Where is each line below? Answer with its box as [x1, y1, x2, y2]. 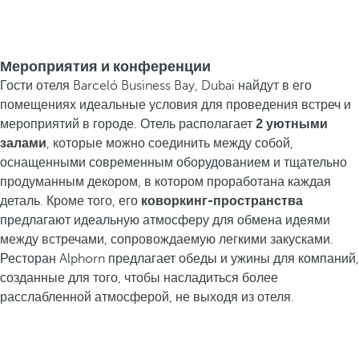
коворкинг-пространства [141, 194, 303, 208]
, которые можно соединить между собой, [46, 136, 293, 151]
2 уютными [256, 117, 328, 131]
